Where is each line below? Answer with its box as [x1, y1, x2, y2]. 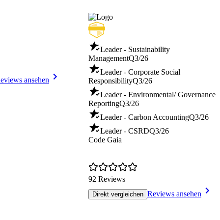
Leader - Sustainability [100, 45, 170, 54]
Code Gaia [88, 136, 122, 144]
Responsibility [88, 77, 133, 85]
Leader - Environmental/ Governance [100, 90, 216, 99]
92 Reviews [88, 175, 125, 184]
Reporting [88, 99, 119, 108]
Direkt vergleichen [92, 191, 143, 198]
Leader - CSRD [100, 127, 149, 136]
